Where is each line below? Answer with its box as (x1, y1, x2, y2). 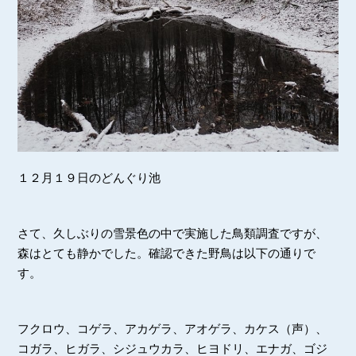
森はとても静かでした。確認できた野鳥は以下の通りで (17, 246, 316, 260)
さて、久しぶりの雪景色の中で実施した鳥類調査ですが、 (17, 226, 328, 240)
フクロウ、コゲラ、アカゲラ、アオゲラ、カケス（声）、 (17, 321, 328, 335)
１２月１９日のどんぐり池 (17, 170, 161, 184)
